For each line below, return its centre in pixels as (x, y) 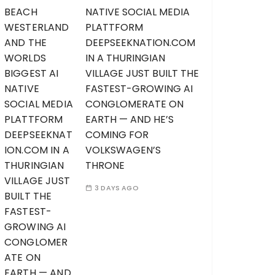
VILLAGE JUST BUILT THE (142, 73)
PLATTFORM (114, 27)
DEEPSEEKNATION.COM (140, 43)
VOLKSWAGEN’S (123, 150)
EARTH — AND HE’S (130, 119)
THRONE (105, 165)
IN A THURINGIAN (125, 58)
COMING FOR (117, 135)
